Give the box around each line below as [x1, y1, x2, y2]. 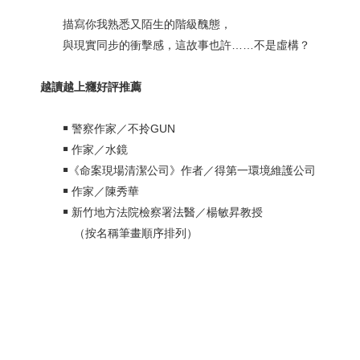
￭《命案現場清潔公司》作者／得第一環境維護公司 [40, 164, 316, 177]
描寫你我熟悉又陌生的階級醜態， [40, 18, 231, 31]
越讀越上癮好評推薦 [40, 80, 141, 93]
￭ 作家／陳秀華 [40, 185, 139, 198]
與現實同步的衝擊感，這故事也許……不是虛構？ [40, 39, 310, 51]
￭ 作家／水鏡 [40, 143, 128, 156]
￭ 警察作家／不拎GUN [40, 122, 175, 135]
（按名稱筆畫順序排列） [40, 227, 198, 239]
